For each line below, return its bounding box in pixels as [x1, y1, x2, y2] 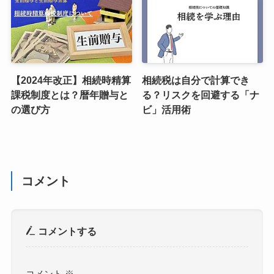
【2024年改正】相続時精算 [10, 75, 131, 86]
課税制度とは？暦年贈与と [10, 89, 128, 101]
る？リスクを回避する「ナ [142, 89, 260, 101]
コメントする [35, 226, 97, 237]
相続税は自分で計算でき [142, 75, 250, 86]
